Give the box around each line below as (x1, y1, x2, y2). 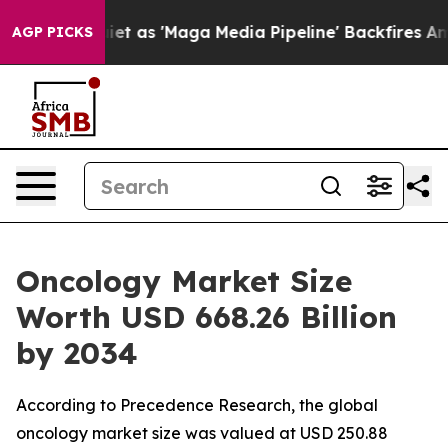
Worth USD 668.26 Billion (16, 298, 397, 336)
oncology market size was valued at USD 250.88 (16, 423, 388, 443)
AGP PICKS (12, 23, 93, 41)
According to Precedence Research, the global (16, 395, 378, 415)
